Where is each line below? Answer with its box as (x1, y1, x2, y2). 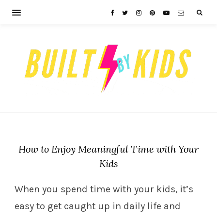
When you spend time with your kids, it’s (15, 184, 193, 195)
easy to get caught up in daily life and (15, 201, 181, 212)
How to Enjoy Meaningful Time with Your (18, 143, 199, 155)
